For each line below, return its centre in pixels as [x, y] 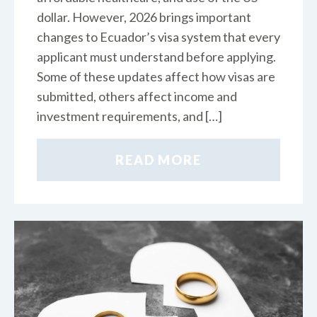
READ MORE [158, 160]
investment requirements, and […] [129, 116]
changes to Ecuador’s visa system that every [158, 37]
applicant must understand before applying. [156, 57]
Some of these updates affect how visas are [156, 77]
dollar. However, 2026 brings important [144, 17]
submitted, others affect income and [137, 97]
